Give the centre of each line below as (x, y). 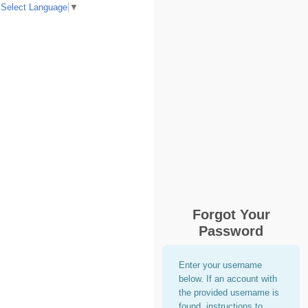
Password (231, 231)
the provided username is (229, 292)
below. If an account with (228, 278)
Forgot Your (231, 214)
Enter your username (220, 265)
